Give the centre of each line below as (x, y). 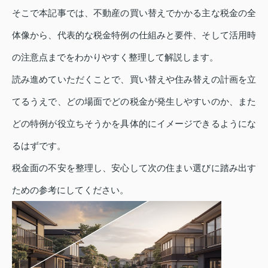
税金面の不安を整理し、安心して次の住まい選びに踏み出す (134, 168)
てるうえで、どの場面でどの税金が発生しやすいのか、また (134, 102)
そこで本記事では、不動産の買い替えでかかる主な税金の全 (134, 13)
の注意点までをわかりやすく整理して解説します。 (115, 57)
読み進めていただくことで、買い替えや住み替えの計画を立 (134, 80)
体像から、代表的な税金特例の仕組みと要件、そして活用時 (134, 35)
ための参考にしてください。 (70, 190)
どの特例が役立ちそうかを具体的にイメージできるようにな (134, 124)
